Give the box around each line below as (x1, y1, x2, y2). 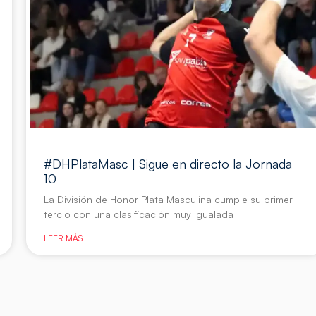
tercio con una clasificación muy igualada (43, 208, 233, 221)
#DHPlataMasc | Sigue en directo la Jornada (43, 156, 292, 172)
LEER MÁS (43, 233, 83, 244)
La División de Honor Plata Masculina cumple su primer (43, 193, 293, 206)
